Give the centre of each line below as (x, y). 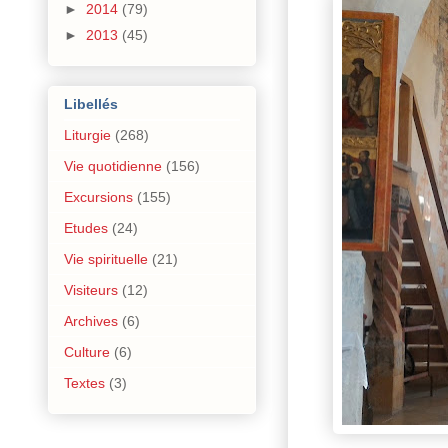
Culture (87, 351)
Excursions (98, 196)
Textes (84, 382)
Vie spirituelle (106, 258)
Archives (91, 320)
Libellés (91, 103)
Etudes (86, 227)
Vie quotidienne (113, 165)
